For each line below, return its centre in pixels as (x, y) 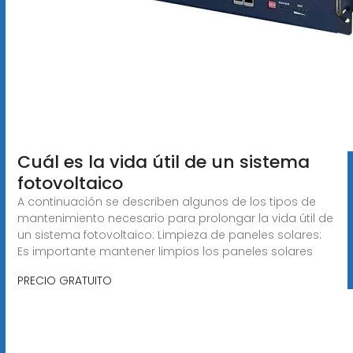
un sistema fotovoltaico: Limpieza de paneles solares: (169, 234)
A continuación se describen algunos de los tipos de (166, 201)
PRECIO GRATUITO (64, 280)
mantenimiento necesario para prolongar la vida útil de (175, 218)
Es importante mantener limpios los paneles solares (165, 251)
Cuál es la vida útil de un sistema (163, 162)
